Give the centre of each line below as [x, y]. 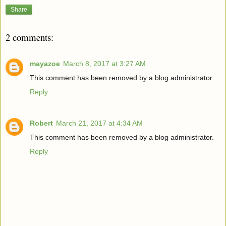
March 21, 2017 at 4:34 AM [99, 123]
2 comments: [30, 37]
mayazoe [45, 63]
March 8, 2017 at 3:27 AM [104, 63]
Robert [41, 123]
